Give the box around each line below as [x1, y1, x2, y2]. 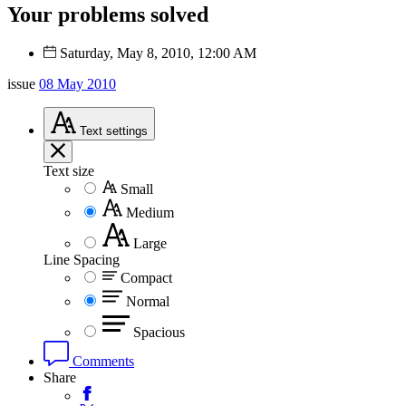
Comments [69, 353, 134, 369]
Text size [43, 162, 94, 179]
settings [106, 123, 148, 138]
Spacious [133, 324, 185, 340]
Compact [121, 269, 172, 285]
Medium [126, 204, 174, 220]
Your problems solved [7, 2, 208, 26]
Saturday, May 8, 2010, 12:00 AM [60, 44, 256, 61]
